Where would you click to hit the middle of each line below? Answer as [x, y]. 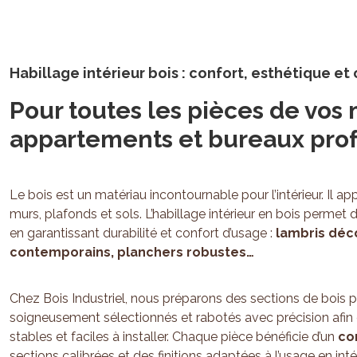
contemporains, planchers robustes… [131, 252]
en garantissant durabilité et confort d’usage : [142, 233]
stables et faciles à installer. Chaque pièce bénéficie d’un [173, 337]
